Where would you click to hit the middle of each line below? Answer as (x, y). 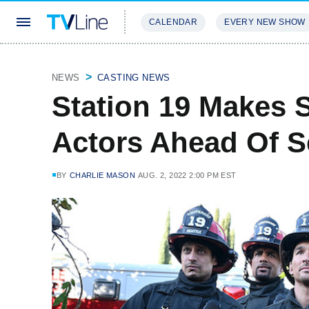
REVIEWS (236, 63)
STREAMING (169, 63)
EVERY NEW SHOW (265, 22)
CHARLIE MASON (102, 175)
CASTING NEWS (134, 78)
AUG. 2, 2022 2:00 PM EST (187, 175)
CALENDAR (173, 22)
